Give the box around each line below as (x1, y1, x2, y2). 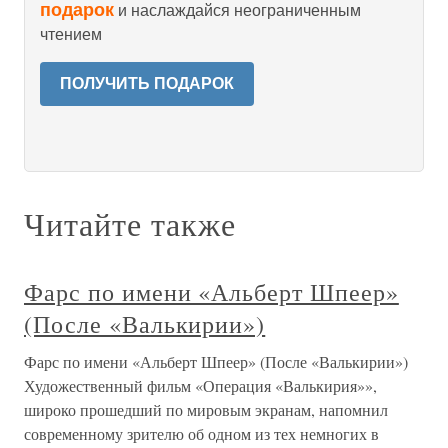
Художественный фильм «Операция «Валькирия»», (24, 375, 377, 396)
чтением (40, 26, 102, 43)
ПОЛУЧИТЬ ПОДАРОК (60, 75, 234, 92)
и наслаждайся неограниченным (114, 2, 361, 19)
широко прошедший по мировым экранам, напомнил (24, 399, 388, 420)
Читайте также (24, 202, 236, 245)
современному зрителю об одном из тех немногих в (24, 423, 379, 444)
